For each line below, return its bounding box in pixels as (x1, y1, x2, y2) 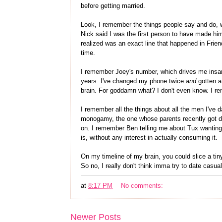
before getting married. (81, 2, 145, 9)
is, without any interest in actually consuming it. (81, 134, 218, 141)
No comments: (120, 182, 165, 189)
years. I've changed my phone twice (81, 77, 186, 85)
